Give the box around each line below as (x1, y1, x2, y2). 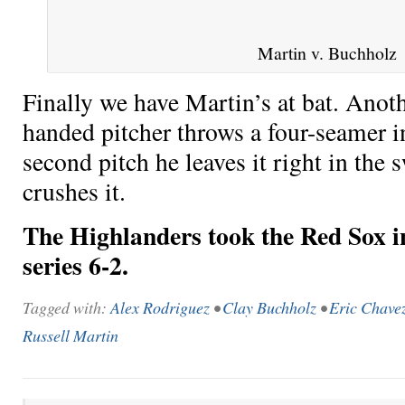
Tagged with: (23, 296, 110, 318)
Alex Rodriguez (110, 296, 210, 318)
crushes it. (23, 174, 126, 209)
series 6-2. (23, 246, 128, 283)
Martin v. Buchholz (258, 40, 398, 65)
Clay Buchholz (222, 296, 316, 318)
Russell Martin (23, 324, 118, 346)
